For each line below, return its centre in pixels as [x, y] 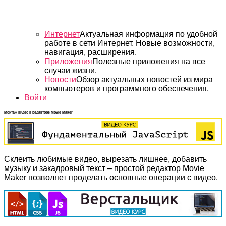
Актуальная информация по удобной [149, 34]
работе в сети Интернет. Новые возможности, [130, 43]
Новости [60, 79]
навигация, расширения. [91, 52]
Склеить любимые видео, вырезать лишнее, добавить [105, 159]
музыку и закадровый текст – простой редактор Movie [104, 168]
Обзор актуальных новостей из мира [145, 79]
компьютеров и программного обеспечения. [127, 89]
